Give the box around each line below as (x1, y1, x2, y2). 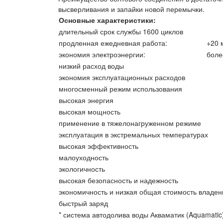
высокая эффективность (59, 141, 138, 151)
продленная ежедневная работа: (59, 38, 167, 48)
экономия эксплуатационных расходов (59, 72, 185, 82)
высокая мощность (59, 107, 120, 116)
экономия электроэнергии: (59, 49, 145, 59)
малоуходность (59, 152, 109, 162)
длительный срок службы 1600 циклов (59, 26, 183, 36)
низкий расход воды (59, 61, 124, 71)
